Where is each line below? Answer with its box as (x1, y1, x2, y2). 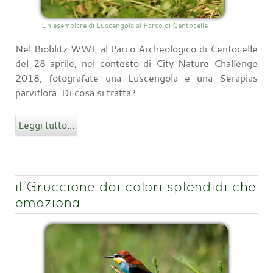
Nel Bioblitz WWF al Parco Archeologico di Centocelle (15, 41, 258, 55)
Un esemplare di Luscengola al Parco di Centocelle (41, 19, 208, 30)
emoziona (15, 194, 80, 210)
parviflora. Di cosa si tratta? (15, 85, 136, 99)
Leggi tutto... (18, 118, 74, 132)
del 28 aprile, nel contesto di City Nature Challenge (15, 56, 258, 70)
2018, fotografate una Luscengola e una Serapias (15, 71, 258, 85)
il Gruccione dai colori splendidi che (15, 178, 256, 194)
